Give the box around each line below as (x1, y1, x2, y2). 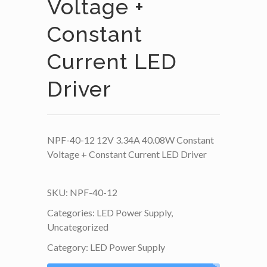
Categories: (47, 207, 97, 219)
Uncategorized (47, 221, 108, 233)
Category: (47, 241, 90, 253)
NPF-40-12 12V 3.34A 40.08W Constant (47, 134, 214, 146)
